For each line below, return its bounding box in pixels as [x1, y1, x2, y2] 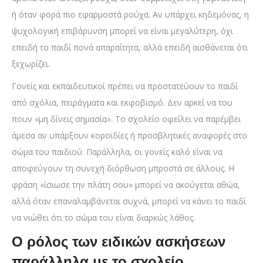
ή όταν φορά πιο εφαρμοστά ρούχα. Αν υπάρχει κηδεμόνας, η [12, 9, 249, 21]
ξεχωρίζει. [12, 58, 50, 70]
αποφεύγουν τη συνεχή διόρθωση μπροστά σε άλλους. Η [12, 163, 234, 174]
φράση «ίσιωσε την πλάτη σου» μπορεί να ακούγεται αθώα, [12, 179, 240, 191]
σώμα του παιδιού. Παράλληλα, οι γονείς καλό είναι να [12, 146, 222, 158]
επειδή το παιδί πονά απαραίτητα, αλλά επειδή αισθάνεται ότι [12, 42, 248, 53]
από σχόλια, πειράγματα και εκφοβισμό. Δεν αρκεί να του [12, 97, 232, 109]
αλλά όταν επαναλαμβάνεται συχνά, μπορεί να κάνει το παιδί [12, 195, 246, 207]
